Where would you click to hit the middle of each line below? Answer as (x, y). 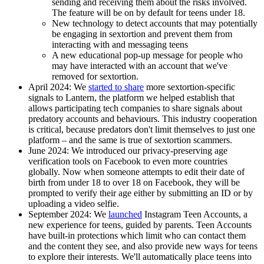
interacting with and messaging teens (120, 44)
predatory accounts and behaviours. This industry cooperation (143, 118)
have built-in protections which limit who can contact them (137, 235)
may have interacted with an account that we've (140, 65)
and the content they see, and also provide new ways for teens (143, 246)
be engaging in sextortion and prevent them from (142, 34)
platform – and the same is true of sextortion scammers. (130, 140)
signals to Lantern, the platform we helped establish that (131, 97)
